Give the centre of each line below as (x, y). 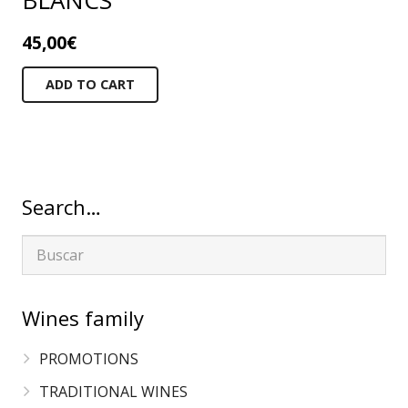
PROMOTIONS (89, 359)
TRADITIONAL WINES (114, 392)
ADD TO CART (90, 85)
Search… (61, 207)
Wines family (83, 318)
